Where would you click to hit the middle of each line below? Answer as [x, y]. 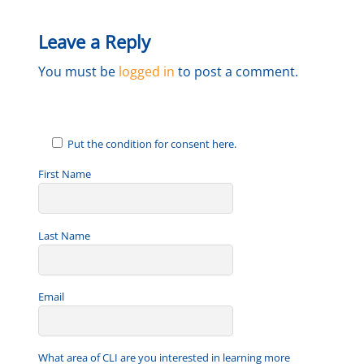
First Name [65, 174]
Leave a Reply [95, 41]
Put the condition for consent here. [152, 144]
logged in [147, 71]
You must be [79, 71]
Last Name [65, 235]
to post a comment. [237, 71]
